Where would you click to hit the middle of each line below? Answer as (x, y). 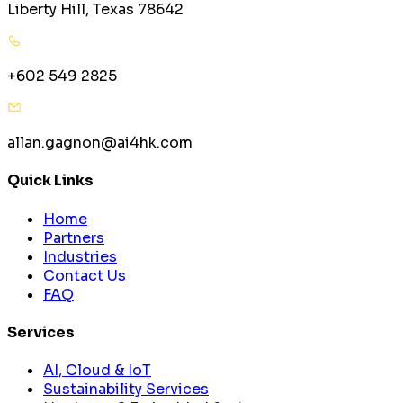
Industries (80, 256)
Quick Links (50, 181)
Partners (74, 237)
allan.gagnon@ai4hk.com (100, 143)
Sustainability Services (126, 390)
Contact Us (85, 275)
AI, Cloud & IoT (97, 371)
